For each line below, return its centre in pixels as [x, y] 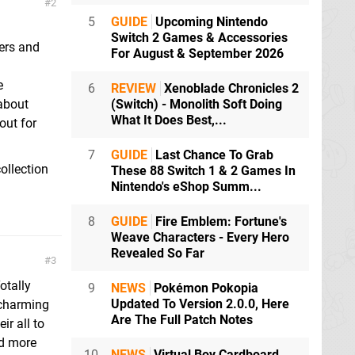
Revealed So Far [158, 254]
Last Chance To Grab [213, 155]
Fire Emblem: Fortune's [219, 222]
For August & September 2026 [197, 54]
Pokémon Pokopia [204, 288]
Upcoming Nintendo [210, 22]
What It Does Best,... [169, 120]
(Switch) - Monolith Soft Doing [197, 105]
